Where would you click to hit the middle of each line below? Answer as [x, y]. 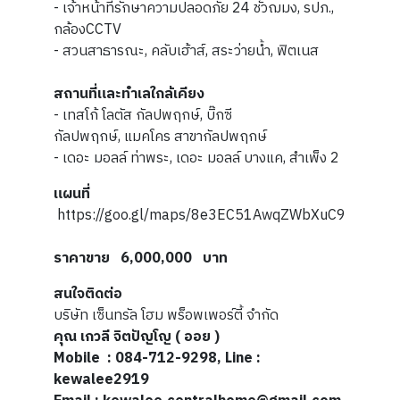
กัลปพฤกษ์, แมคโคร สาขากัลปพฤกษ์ [160, 137]
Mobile [79, 359]
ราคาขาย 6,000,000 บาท [142, 259]
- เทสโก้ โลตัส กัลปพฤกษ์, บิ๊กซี [143, 116]
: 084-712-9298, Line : [184, 359]
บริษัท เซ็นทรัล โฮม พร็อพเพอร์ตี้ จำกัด [166, 316]
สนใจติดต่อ [88, 295]
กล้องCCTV [87, 30]
